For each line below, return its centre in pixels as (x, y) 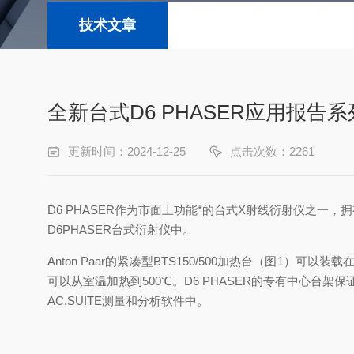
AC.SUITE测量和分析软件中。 (128, 301)
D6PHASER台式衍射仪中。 (121, 230)
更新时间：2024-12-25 (127, 151)
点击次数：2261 (272, 151)
